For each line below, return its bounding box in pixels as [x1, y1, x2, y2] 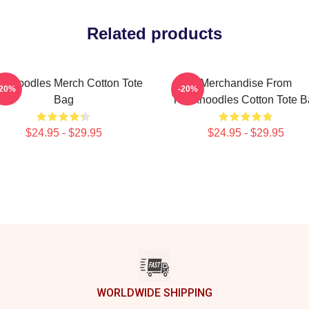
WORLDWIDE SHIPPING [97, 286, 212, 299]
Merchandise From [199, 77, 292, 89]
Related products [87, 24, 222, 43]
